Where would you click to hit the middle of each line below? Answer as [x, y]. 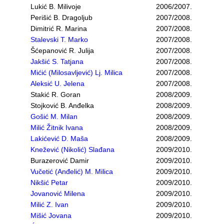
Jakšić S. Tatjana [57, 61]
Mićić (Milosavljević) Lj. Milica [76, 72]
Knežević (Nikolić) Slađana [72, 149]
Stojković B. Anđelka [62, 105]
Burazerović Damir [60, 160]
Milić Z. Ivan [49, 204]
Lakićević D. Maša [59, 138]
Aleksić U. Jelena [57, 83]
